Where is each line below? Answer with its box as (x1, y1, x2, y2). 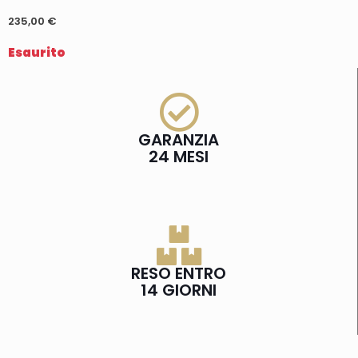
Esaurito (8, 44, 66, 62)
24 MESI (149, 145, 209, 169)
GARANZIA (138, 129, 219, 152)
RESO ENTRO (131, 262, 226, 285)
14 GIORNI (141, 279, 217, 302)
